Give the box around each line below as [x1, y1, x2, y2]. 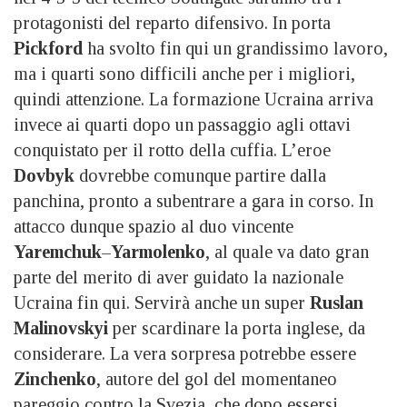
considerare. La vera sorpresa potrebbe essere [14, 342, 356, 363]
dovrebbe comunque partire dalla [74, 164, 326, 185]
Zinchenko [14, 368, 96, 389]
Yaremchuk [14, 241, 102, 262]
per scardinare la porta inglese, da [108, 317, 365, 338]
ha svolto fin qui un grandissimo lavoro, [83, 37, 388, 58]
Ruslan [310, 292, 363, 313]
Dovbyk [14, 164, 74, 185]
